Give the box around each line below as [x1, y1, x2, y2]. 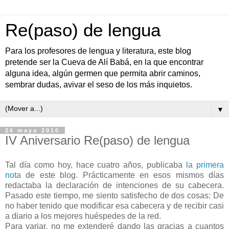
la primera [186, 160, 224, 169]
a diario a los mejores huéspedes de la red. [5, 211, 161, 220]
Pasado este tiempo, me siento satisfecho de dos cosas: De [5, 191, 224, 200]
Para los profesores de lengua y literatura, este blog [5, 47, 191, 55]
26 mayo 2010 [5, 127, 60, 133]
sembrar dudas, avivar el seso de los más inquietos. [5, 80, 192, 89]
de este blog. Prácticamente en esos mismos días [26, 170, 224, 179]
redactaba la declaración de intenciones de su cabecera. [5, 180, 224, 190]
